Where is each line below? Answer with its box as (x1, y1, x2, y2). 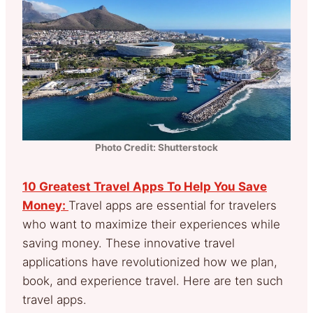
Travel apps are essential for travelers (68, 198, 277, 212)
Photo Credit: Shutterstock (95, 141, 218, 153)
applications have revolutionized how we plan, (22, 254, 277, 269)
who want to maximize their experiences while (22, 217, 280, 231)
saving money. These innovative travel (22, 235, 235, 250)
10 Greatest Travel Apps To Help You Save (22, 179, 267, 194)
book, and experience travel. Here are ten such (22, 273, 283, 288)
